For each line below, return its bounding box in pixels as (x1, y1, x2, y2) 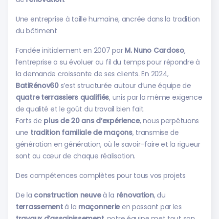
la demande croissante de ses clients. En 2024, (16, 69, 169, 79)
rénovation (116, 190, 154, 200)
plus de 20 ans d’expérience (44, 116, 140, 126)
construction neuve (34, 190, 101, 200)
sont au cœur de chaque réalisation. (16, 151, 136, 161)
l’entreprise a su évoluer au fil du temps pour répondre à (16, 57, 200, 67)
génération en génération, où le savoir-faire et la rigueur (16, 139, 200, 149)
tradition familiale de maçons (30, 128, 132, 137)
